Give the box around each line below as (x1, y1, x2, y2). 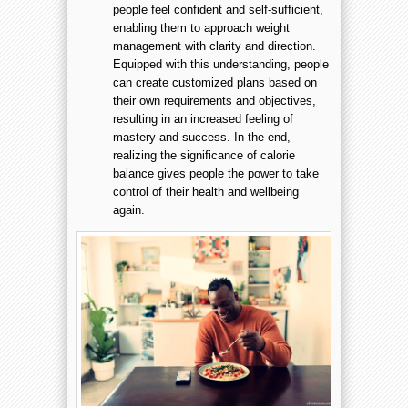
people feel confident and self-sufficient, (113, 3, 323, 17)
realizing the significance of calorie (113, 148, 295, 163)
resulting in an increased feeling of (113, 112, 293, 127)
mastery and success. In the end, (113, 130, 291, 145)
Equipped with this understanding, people (113, 57, 329, 72)
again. (113, 203, 145, 218)
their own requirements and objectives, (113, 94, 316, 108)
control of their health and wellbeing (113, 185, 299, 199)
